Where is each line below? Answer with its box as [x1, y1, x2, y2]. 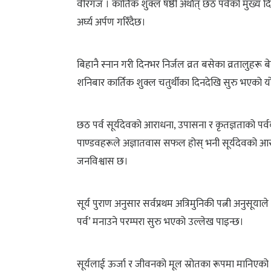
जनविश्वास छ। [77, 153, 128, 171]
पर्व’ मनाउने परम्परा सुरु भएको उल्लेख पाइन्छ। [77, 214, 244, 231]
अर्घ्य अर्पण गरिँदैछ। [77, 14, 146, 31]
